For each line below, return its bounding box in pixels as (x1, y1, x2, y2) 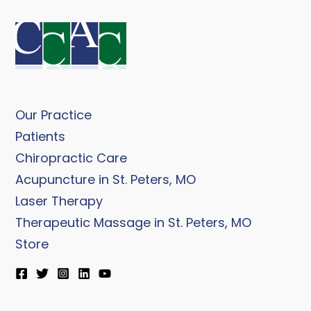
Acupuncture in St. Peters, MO (15, 171, 196, 189)
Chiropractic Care (15, 149, 127, 167)
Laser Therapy (15, 192, 103, 210)
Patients (15, 128, 65, 146)
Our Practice (15, 106, 92, 124)
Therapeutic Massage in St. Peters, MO (15, 214, 251, 232)
